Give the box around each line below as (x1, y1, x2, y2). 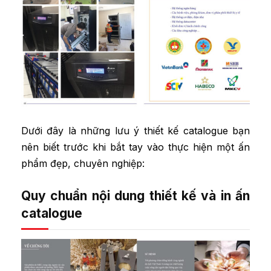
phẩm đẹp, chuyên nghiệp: (21, 157, 145, 170)
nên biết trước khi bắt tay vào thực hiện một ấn (21, 141, 250, 154)
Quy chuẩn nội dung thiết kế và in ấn (21, 188, 250, 204)
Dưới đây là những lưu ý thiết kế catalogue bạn (21, 125, 250, 137)
